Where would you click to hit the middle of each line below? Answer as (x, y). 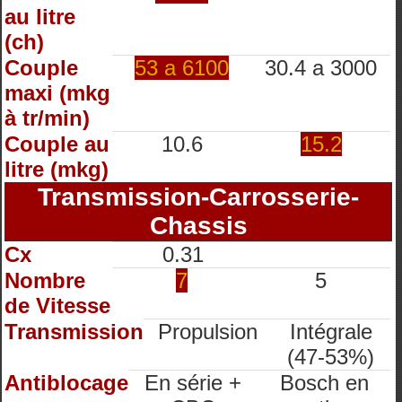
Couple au (57, 144)
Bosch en (324, 383)
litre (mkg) (57, 169)
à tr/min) (47, 118)
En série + (193, 383)
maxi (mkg (57, 93)
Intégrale (331, 332)
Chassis (198, 226)
